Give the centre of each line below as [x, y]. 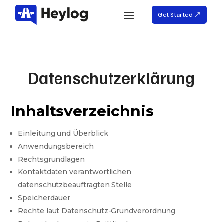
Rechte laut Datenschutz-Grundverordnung [97, 211]
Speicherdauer [44, 198]
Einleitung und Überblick [63, 134]
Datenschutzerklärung [111, 78]
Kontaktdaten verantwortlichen [75, 172]
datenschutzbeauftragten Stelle [75, 185]
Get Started [175, 15]
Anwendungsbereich [56, 146]
